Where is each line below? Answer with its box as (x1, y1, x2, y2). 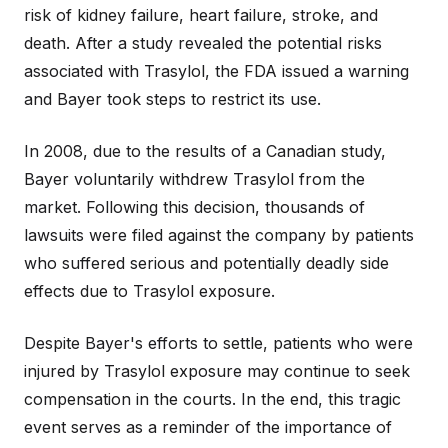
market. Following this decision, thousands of (24, 197, 365, 217)
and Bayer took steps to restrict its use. (24, 89, 321, 109)
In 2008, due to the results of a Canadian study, (24, 141, 386, 161)
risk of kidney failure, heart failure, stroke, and (24, 5, 378, 25)
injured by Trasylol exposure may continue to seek (24, 361, 410, 381)
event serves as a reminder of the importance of (24, 417, 392, 437)
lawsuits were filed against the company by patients (24, 225, 414, 245)
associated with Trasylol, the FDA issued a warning (24, 61, 409, 81)
